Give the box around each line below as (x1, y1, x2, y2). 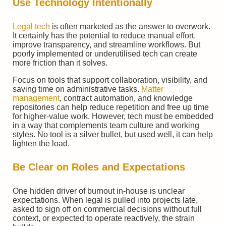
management (13, 93, 60, 102)
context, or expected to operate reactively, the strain (13, 213, 195, 222)
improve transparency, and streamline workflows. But (13, 40, 200, 49)
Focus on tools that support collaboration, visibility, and (13, 75, 207, 84)
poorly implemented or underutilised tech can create (13, 49, 197, 58)
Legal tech (13, 22, 50, 31)
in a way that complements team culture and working (13, 121, 199, 130)
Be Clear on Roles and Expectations (13, 161, 185, 173)
